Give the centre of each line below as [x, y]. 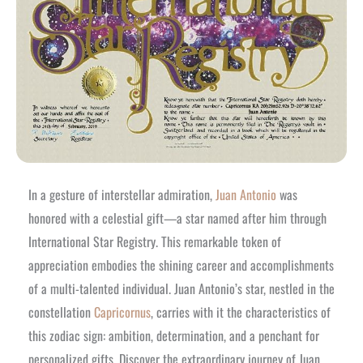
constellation [61, 312]
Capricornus [122, 312]
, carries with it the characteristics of [241, 312]
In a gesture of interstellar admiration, [122, 194]
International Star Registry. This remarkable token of [155, 241]
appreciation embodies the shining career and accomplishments [181, 265]
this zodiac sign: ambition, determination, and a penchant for [174, 335]
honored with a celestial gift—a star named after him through [177, 218]
